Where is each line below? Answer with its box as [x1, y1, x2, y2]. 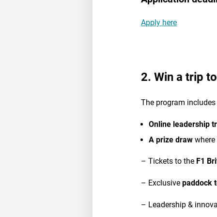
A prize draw [149, 135, 193, 144]
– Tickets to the [141, 156, 197, 166]
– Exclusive [141, 178, 183, 188]
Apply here [141, 18, 177, 28]
